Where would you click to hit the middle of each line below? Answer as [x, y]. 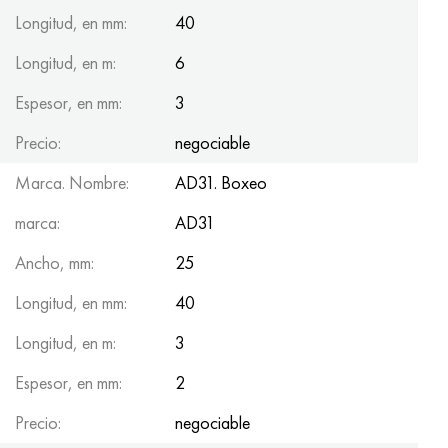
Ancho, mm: [54, 262]
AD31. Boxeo [221, 182]
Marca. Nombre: [72, 182]
